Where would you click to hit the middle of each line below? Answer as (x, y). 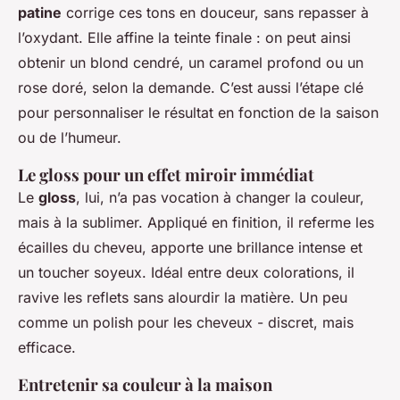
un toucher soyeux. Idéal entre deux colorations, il (186, 273)
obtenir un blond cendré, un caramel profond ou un (191, 63)
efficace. (47, 348)
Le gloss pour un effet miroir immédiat (166, 175)
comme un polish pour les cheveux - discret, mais (186, 323)
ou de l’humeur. (70, 138)
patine (40, 13)
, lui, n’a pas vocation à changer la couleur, (220, 198)
